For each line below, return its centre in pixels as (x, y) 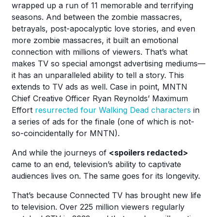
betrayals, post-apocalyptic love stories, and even (103, 29)
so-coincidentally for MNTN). (66, 133)
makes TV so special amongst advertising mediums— (108, 63)
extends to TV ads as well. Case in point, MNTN (100, 87)
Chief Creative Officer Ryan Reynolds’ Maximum (100, 98)
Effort (23, 110)
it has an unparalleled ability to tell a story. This (98, 75)
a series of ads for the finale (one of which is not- (103, 122)
